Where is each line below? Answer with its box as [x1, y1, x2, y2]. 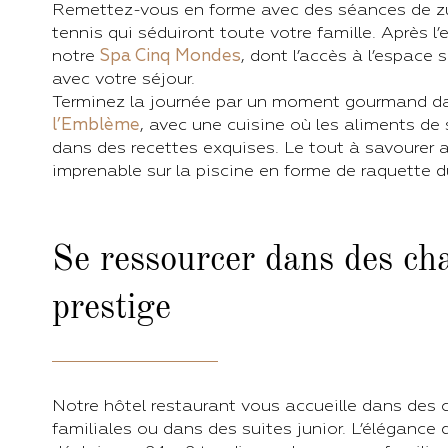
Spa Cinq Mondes [100, 45, 241, 66]
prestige [52, 291, 171, 326]
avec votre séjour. [52, 68, 195, 89]
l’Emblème [52, 114, 140, 135]
